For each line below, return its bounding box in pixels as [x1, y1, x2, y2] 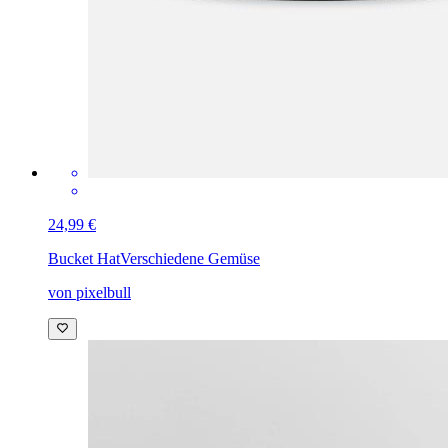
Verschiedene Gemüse [120, 249, 260, 267]
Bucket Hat [48, 249, 120, 267]
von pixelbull [48, 283, 131, 301]
